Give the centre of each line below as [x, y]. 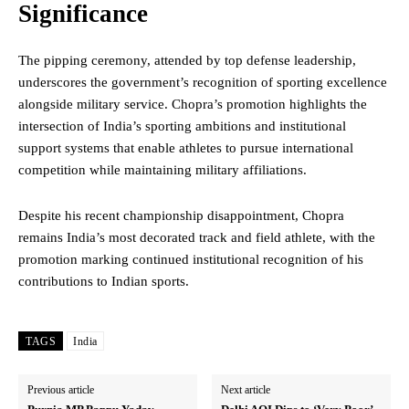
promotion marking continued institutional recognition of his [191, 260]
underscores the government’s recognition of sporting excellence [203, 83]
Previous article [61, 390]
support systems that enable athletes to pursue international [186, 148]
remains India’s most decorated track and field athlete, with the [197, 238]
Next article [246, 390]
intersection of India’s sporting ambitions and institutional [182, 126]
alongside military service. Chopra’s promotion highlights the [193, 105]
